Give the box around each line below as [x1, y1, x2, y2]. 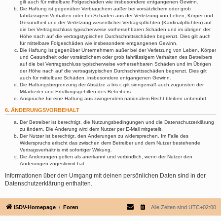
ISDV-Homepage [14, 204, 56, 210]
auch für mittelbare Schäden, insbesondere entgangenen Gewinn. [20, 75, 171, 80]
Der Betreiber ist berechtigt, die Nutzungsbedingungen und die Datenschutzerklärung [20, 119, 214, 125]
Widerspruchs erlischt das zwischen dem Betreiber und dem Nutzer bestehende [20, 140, 200, 146]
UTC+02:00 [188, 204, 216, 210]
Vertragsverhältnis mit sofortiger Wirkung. [20, 147, 112, 152]
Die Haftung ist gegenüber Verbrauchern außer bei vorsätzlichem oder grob [20, 6, 191, 11]
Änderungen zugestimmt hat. [20, 161, 86, 166]
